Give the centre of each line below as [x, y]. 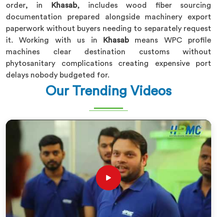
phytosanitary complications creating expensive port [108, 63]
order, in [29, 5]
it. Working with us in [54, 40]
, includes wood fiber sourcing [144, 5]
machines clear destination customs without [108, 52]
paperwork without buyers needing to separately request [108, 29]
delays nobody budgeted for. [58, 75]
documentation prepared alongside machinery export [108, 17]
